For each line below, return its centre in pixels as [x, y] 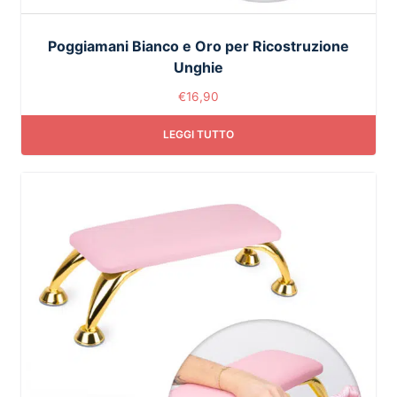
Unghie [198, 67]
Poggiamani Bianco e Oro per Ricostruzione [198, 46]
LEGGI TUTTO [198, 135]
